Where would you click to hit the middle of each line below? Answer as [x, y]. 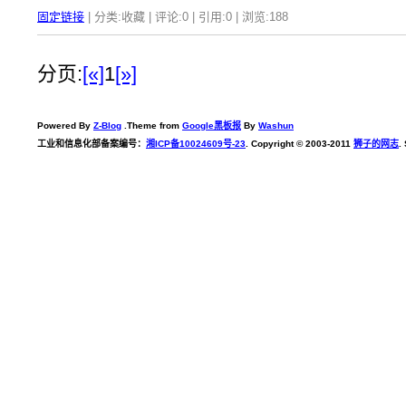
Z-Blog [107, 126]
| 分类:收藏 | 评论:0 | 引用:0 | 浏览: [177, 17]
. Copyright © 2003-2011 [300, 144]
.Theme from [152, 126]
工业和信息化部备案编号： [92, 144]
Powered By [65, 126]
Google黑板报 [212, 126]
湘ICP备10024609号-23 [196, 144]
